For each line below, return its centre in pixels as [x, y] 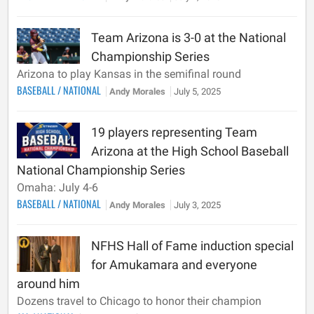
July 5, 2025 [197, 91]
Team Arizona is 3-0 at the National [189, 37]
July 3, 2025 [197, 205]
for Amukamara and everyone [174, 265]
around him [48, 284]
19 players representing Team [174, 132]
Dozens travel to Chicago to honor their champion [139, 301]
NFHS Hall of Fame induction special [192, 246]
